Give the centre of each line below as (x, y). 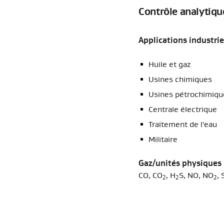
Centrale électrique (183, 109)
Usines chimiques (180, 79)
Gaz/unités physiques (180, 163)
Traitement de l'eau (183, 124)
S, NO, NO (196, 175)
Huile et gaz (170, 64)
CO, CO (151, 175)
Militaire (163, 139)
